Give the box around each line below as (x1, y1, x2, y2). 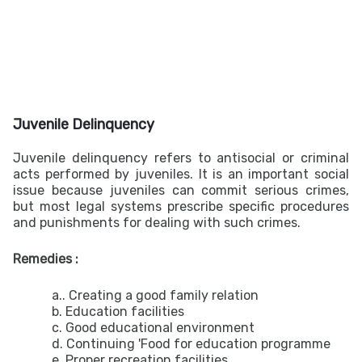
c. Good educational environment (52, 320, 255, 335)
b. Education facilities (52, 304, 184, 319)
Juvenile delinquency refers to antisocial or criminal (13, 150, 349, 166)
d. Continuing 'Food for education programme (52, 336, 330, 351)
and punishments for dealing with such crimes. (13, 215, 301, 230)
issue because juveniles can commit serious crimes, (13, 183, 349, 198)
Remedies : (13, 251, 78, 267)
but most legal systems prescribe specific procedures (13, 199, 349, 214)
